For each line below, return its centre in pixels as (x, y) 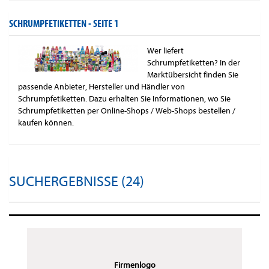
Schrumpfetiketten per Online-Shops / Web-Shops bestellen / (127, 111)
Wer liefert (165, 51)
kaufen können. (46, 123)
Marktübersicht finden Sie (193, 75)
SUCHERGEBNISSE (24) (77, 182)
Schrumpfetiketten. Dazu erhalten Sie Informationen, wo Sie (124, 99)
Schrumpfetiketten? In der (194, 63)
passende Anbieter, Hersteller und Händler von (101, 87)
